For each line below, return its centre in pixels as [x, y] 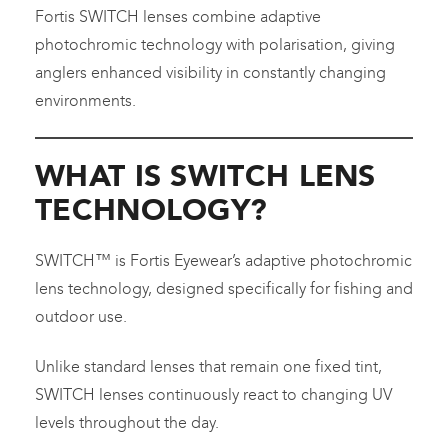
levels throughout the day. [127, 423]
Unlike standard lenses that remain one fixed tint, [208, 367]
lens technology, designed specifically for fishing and [224, 289]
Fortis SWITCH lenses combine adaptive [178, 16]
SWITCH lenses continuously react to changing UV [213, 395]
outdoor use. [81, 317]
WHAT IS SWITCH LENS [205, 175]
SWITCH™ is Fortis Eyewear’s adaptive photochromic [223, 261]
